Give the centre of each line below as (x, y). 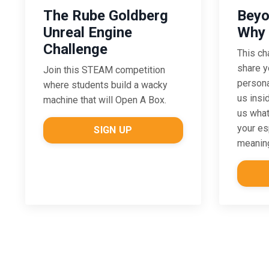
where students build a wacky (105, 85)
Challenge (75, 50)
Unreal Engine (88, 33)
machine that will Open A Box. (105, 100)
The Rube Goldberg (106, 16)
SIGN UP (113, 130)
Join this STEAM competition (104, 70)
